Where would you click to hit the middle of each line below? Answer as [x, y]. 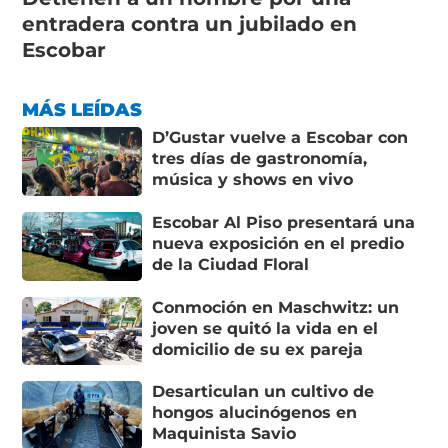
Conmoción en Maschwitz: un [276, 307]
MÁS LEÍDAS [82, 110]
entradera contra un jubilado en [190, 24]
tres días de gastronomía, [260, 159]
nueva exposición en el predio [278, 243]
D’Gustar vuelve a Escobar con [280, 138]
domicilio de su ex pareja [258, 349]
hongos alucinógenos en [255, 413]
